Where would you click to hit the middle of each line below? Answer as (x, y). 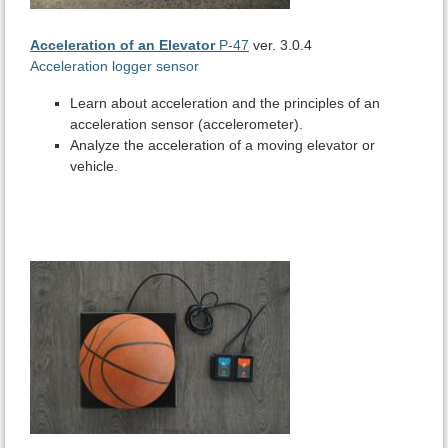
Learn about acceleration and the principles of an (225, 103)
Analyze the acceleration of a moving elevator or (222, 145)
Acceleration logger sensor (114, 66)
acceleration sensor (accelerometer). (186, 124)
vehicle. (94, 166)
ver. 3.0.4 (280, 45)
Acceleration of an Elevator (122, 45)
